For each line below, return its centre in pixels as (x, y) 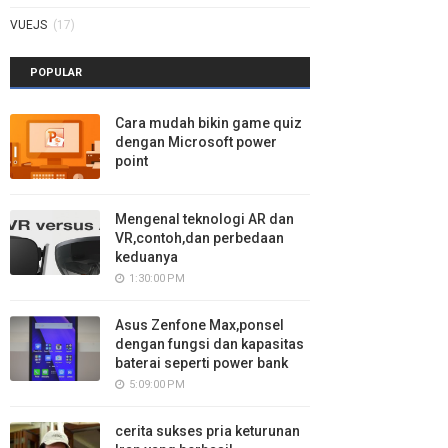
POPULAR (56, 72)
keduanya (146, 257)
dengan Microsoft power (196, 142)
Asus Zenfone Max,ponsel (199, 325)
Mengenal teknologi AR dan (204, 219)
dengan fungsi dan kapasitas (209, 344)
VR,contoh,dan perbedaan (199, 238)
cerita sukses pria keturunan (207, 431)
